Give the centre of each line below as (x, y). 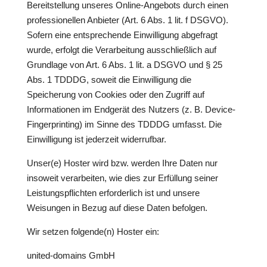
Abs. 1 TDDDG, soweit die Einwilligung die (109, 80)
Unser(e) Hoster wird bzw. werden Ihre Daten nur (122, 163)
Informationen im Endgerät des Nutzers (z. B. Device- (131, 109)
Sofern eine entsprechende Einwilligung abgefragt (122, 35)
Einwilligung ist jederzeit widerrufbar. (96, 139)
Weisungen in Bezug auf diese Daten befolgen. (117, 208)
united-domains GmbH (71, 255)
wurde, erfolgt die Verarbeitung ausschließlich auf (121, 50)
